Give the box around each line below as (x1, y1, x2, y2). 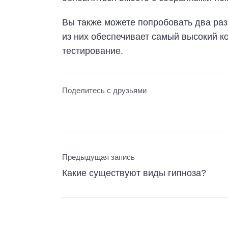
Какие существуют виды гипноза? (62, 167, 206, 178)
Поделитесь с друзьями (62, 86, 147, 95)
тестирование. (62, 45, 123, 56)
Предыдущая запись (62, 153, 135, 161)
